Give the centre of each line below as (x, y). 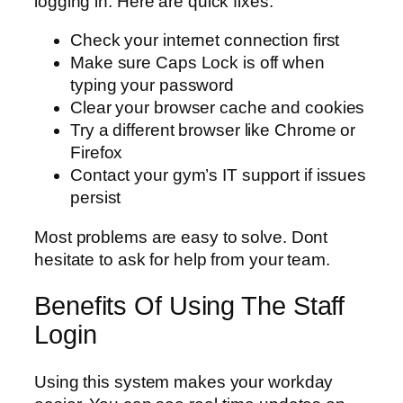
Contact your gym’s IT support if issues (219, 175)
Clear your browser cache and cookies (218, 108)
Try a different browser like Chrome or (213, 130)
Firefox (97, 153)
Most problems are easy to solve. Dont (181, 237)
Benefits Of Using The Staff (190, 306)
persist (96, 198)
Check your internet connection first (205, 40)
